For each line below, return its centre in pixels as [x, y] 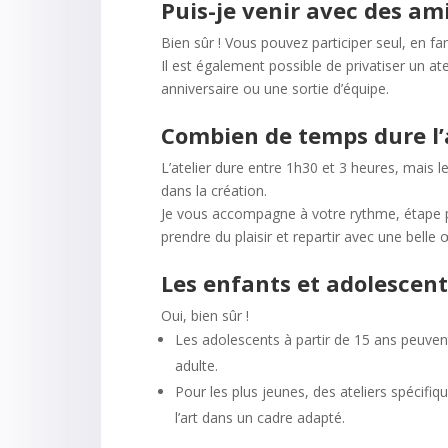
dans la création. [213, 191]
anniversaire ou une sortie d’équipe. [274, 89]
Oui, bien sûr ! [204, 316]
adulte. [196, 366]
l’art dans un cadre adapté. [259, 418]
